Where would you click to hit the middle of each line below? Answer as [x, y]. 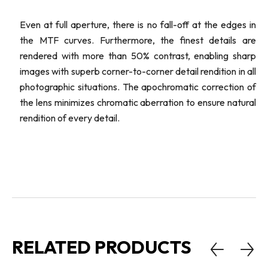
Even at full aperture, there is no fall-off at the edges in [138, 25]
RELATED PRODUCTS [102, 247]
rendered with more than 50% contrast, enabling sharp [138, 56]
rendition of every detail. [70, 118]
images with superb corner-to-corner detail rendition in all [138, 71]
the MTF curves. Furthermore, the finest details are [138, 40]
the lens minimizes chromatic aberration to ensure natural [138, 103]
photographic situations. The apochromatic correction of [138, 87]
